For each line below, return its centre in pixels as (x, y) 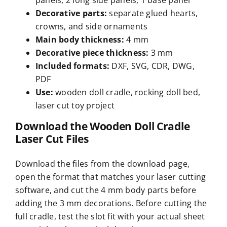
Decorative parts (70, 13)
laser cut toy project (75, 106)
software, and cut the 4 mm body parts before (106, 190)
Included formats (71, 66)
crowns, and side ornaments (91, 27)
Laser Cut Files (52, 139)
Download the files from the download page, (102, 164)
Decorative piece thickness (91, 53)
